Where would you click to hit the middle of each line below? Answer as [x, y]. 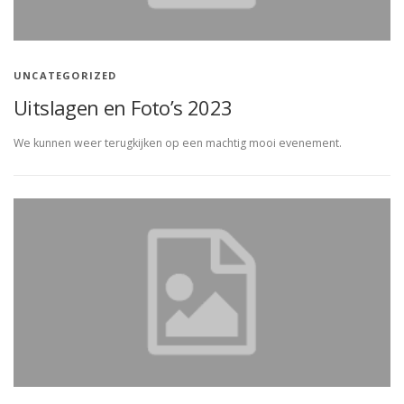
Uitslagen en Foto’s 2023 [123, 107]
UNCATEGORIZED [65, 75]
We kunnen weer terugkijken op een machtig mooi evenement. [178, 143]
